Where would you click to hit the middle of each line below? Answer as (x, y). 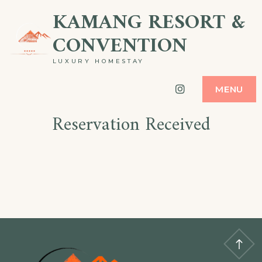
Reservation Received (131, 125)
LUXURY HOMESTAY (99, 61)
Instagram (212, 89)
